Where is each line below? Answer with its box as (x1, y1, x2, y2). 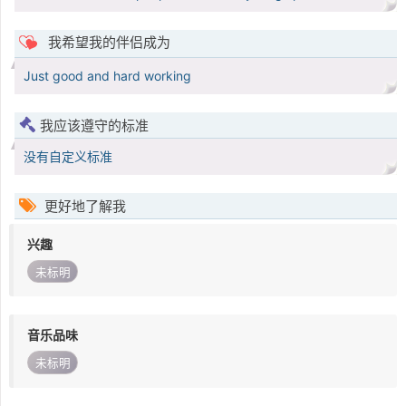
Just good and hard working (24, 68, 191, 84)
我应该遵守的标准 (40, 117, 149, 135)
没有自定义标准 (24, 149, 112, 165)
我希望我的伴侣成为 (43, 34, 170, 52)
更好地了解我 (41, 198, 126, 216)
